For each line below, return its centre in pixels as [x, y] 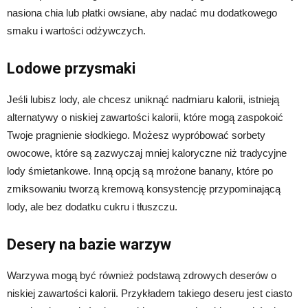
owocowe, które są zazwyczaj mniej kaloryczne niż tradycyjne [147, 153]
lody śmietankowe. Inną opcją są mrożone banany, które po [140, 170]
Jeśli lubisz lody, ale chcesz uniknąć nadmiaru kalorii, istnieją [143, 99]
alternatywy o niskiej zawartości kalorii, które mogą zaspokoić [145, 117]
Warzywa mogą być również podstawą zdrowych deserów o [142, 275]
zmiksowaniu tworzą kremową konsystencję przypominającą [144, 188]
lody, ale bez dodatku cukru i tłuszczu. [92, 206]
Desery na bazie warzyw [89, 244]
